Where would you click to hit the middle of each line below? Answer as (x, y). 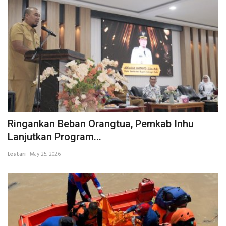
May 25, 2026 (45, 155)
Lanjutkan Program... (54, 137)
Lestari (17, 155)
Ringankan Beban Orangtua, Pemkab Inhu (101, 124)
